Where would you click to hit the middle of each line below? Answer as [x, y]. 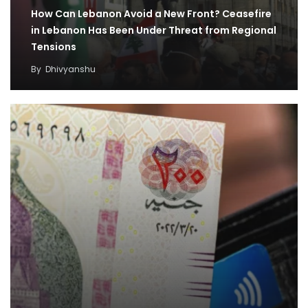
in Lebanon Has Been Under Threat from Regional [154, 31]
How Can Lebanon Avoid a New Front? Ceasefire [151, 14]
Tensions [54, 47]
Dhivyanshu [70, 69]
